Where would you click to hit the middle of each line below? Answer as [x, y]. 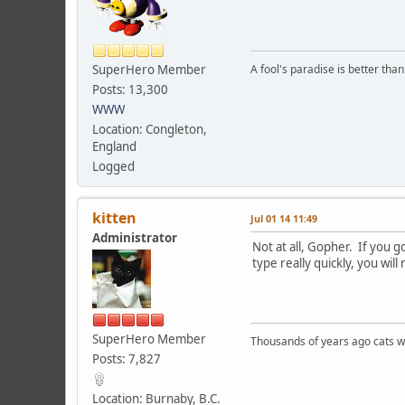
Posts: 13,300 [130, 89]
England [114, 146]
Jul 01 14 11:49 [284, 218]
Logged [113, 166]
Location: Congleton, [150, 129]
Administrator [135, 237]
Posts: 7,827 [127, 358]
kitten [114, 217]
